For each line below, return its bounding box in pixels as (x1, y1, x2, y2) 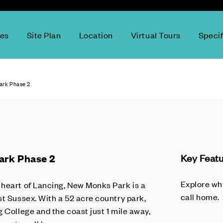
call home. (180, 191, 220, 202)
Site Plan (26, 29, 61, 40)
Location (79, 29, 113, 40)
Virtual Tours (130, 29, 181, 40)
